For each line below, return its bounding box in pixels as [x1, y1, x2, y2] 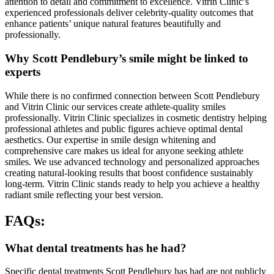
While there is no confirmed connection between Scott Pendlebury [5, 90, 260, 101]
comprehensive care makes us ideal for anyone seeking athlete [5, 145, 243, 156]
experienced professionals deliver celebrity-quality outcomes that [5, 7, 253, 18]
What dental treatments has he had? [5, 241, 187, 254]
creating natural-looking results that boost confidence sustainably [5, 167, 253, 178]
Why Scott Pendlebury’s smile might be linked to [5, 52, 248, 65]
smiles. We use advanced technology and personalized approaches [5, 156, 259, 167]
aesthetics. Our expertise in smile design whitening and [5, 134, 216, 145]
